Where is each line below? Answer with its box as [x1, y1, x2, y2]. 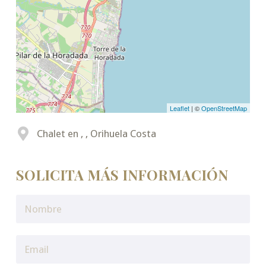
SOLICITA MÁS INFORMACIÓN [15, 165, 228, 185]
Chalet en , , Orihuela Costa [36, 128, 156, 140]
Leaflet [170, 103, 190, 113]
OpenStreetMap [201, 103, 248, 113]
